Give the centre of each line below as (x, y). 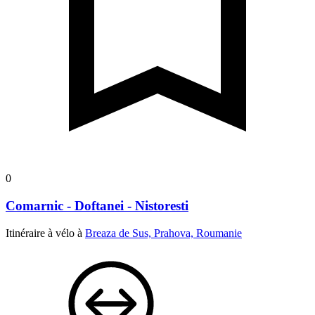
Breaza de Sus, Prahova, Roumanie (163, 233)
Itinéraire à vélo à (45, 233)
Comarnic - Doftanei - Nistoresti (97, 205)
